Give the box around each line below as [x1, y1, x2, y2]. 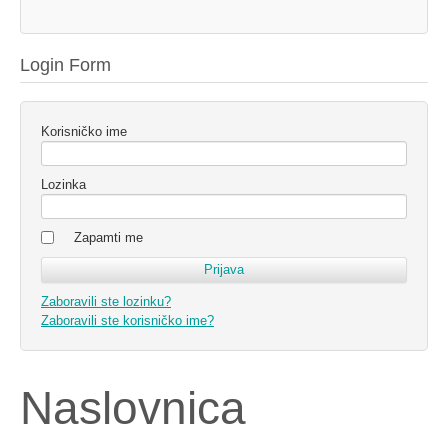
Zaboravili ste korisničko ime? [41, 313, 214, 329]
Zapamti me [74, 230, 143, 246]
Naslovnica [20, 382, 246, 435]
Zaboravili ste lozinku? [41, 294, 171, 310]
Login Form [20, 55, 111, 76]
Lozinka [41, 177, 86, 193]
